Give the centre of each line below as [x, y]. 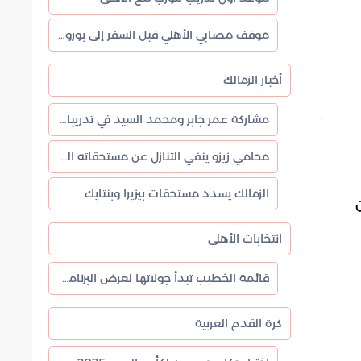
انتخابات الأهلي [245, 239]
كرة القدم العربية [239, 323]
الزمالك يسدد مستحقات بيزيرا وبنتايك [177, 193]
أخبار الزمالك [253, 80]
